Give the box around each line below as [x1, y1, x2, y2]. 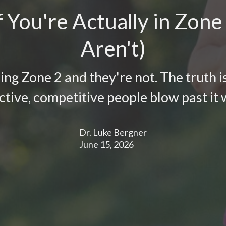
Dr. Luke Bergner [79, 126, 147, 138]
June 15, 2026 [79, 138, 134, 150]
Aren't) [80, 35, 146, 61]
